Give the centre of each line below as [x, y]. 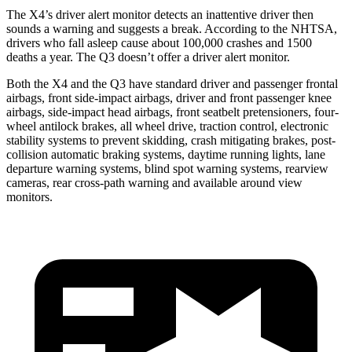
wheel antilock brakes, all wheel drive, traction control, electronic [167, 126]
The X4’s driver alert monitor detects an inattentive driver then [160, 14]
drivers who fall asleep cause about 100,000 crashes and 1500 [159, 42]
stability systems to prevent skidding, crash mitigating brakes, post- [171, 140]
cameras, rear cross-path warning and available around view [154, 182]
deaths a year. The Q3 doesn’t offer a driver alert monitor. [148, 57]
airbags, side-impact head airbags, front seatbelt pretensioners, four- [172, 112]
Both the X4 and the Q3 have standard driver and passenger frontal [172, 83]
